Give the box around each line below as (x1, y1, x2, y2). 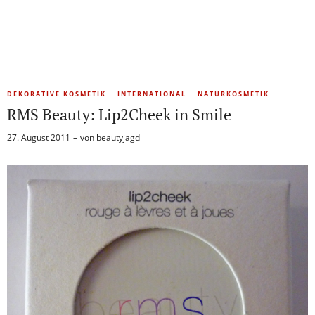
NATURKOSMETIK (198, 89, 269, 98)
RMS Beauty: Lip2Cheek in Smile (7, 103, 231, 124)
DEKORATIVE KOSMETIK (7, 89, 106, 98)
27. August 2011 (7, 131, 70, 143)
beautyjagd (96, 131, 140, 143)
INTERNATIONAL (117, 89, 186, 98)
